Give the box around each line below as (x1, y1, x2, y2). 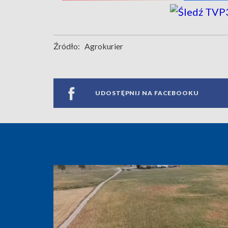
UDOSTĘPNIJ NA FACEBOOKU (95, 89, 199, 97)
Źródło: (53, 41, 80, 51)
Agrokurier (84, 41, 123, 51)
